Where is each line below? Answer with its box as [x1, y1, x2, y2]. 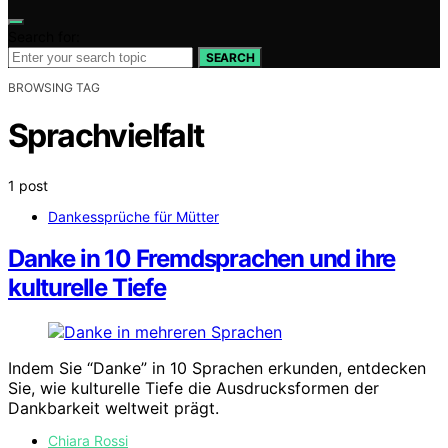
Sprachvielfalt [8, 116, 204, 156]
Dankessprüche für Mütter [48, 207, 219, 225]
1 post [8, 176, 48, 194]
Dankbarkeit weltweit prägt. [8, 398, 219, 419]
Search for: [8, 27, 80, 45]
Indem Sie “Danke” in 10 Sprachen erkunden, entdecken [8, 358, 426, 379]
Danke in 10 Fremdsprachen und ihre [8, 244, 396, 274]
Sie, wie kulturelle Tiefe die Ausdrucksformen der [8, 378, 379, 399]
